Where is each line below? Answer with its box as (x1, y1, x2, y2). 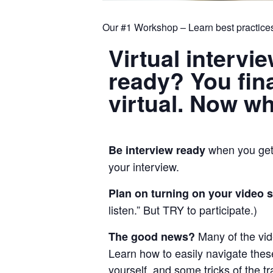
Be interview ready (108, 141, 205, 158)
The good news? (108, 228, 198, 244)
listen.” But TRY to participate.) (108, 201, 257, 218)
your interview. (108, 158, 179, 174)
